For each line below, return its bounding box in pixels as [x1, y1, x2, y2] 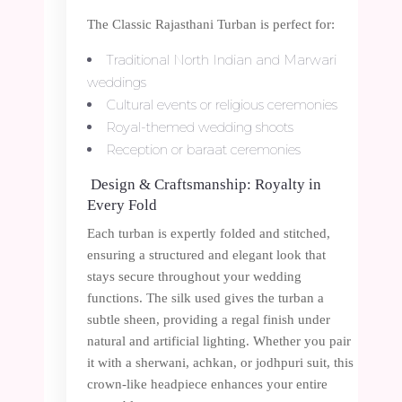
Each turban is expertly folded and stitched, [87, 225, 330, 240]
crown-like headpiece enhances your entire [87, 376, 328, 391]
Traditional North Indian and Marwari [106, 50, 336, 68]
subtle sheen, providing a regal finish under [87, 311, 330, 327]
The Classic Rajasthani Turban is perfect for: [87, 16, 335, 31]
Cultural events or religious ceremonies [106, 95, 337, 113]
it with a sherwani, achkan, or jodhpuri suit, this [87, 354, 354, 370]
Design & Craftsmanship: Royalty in [87, 175, 321, 193]
